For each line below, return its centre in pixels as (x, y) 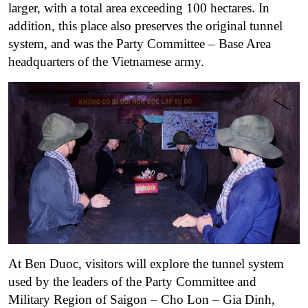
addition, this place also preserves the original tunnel (145, 26)
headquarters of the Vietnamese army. (106, 62)
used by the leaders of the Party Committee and (132, 281)
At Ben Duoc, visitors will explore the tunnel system (146, 263)
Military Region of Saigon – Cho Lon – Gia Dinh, (142, 299)
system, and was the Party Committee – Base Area (140, 44)
